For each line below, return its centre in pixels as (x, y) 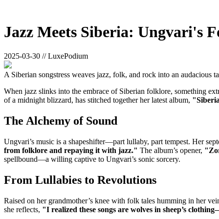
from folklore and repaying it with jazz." (71, 150)
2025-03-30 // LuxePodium (46, 56)
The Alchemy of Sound (61, 120)
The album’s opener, (171, 150)
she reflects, (23, 209)
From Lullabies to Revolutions (80, 180)
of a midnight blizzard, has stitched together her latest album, (98, 100)
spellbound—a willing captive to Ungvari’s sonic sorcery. (92, 159)
